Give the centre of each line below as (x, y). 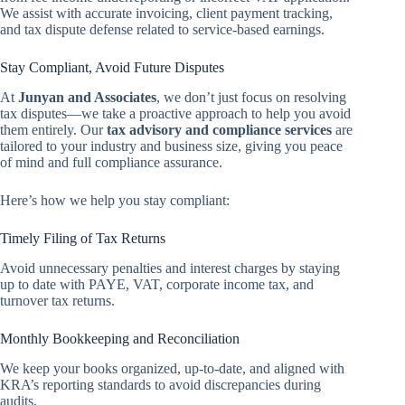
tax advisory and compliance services (219, 130)
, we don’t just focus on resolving (251, 98)
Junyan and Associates (87, 98)
